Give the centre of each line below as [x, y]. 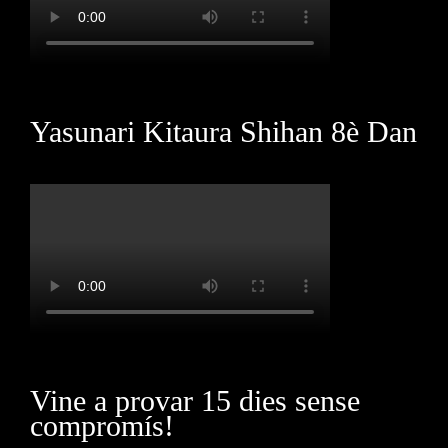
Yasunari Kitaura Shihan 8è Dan [223, 131]
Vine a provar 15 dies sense [195, 400]
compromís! [102, 425]
